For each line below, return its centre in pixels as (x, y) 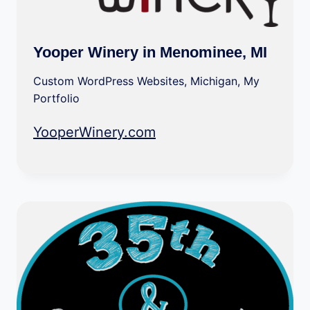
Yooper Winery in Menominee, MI (150, 52)
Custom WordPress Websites (109, 81)
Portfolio (56, 98)
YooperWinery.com (94, 132)
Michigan (214, 81)
